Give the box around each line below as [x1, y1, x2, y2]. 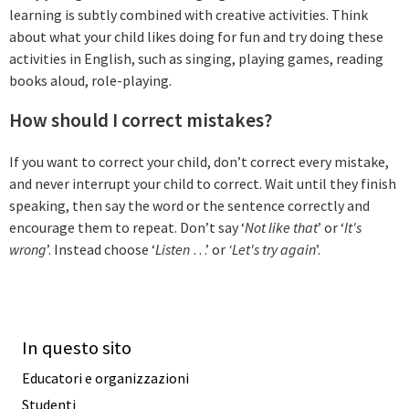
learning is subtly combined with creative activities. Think [9, 5, 368, 24]
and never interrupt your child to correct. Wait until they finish [9, 174, 396, 194]
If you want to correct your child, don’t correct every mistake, [9, 152, 389, 172]
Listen [155, 240, 190, 259]
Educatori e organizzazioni [22, 368, 189, 387]
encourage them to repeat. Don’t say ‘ [9, 218, 245, 237]
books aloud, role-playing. [9, 70, 172, 89]
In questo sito [22, 335, 131, 360]
